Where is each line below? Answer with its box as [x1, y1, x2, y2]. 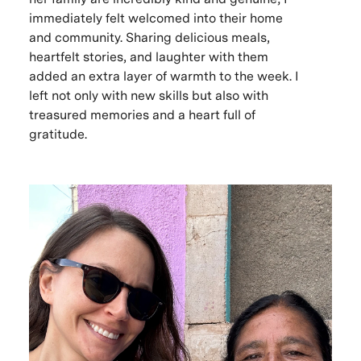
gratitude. [28, 127, 87, 142]
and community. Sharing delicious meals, [28, 30, 270, 45]
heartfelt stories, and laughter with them [28, 49, 268, 64]
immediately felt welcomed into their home [28, 10, 283, 26]
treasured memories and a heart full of [28, 107, 255, 122]
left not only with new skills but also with [28, 88, 268, 103]
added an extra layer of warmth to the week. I [28, 68, 299, 84]
